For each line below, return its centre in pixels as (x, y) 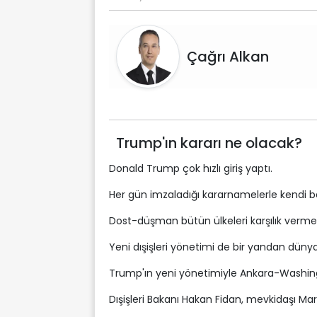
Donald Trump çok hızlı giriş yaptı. (191, 168)
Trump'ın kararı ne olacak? (209, 143)
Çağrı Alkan (228, 57)
